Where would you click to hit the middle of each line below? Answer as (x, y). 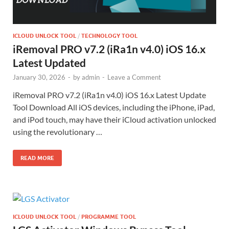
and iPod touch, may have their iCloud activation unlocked (114, 120)
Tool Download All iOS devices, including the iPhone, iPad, (114, 107)
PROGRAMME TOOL (109, 217)
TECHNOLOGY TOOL (109, 36)
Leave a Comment (134, 77)
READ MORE (37, 158)
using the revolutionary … (58, 132)
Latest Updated (49, 63)
